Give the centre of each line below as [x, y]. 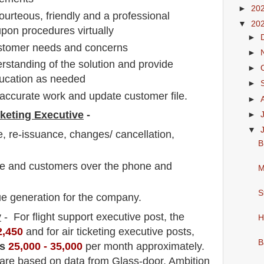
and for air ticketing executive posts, [109, 231]
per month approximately [142, 246]
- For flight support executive [71, 217]
